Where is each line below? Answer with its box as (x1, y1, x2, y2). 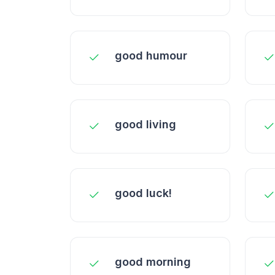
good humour (115, 49, 187, 62)
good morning (115, 255, 191, 268)
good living (115, 118, 176, 131)
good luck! (115, 187, 172, 199)
